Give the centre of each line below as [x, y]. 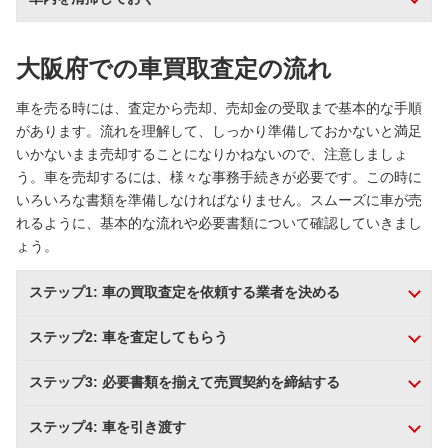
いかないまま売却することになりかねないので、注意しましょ [212, 154]
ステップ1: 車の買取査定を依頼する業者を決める [184, 292]
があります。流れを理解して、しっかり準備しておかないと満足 [219, 131]
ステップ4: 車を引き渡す [107, 427]
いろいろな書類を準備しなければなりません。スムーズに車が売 [219, 200]
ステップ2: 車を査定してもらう [128, 337]
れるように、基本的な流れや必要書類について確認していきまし [219, 223]
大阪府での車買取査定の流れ [174, 68]
